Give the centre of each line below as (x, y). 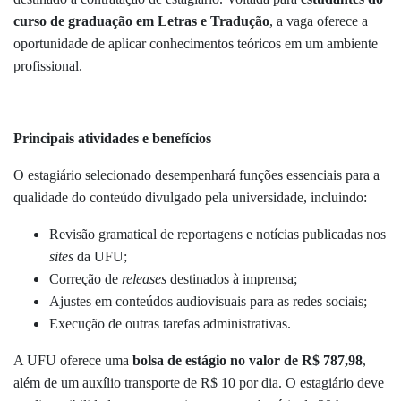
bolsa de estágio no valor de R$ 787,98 (247, 360)
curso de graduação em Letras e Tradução (141, 21)
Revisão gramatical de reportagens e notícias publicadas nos (218, 234)
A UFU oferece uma (73, 360)
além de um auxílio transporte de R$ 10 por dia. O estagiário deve (199, 382)
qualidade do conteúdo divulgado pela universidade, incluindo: (190, 197)
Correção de (85, 278)
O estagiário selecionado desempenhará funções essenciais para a (196, 175)
